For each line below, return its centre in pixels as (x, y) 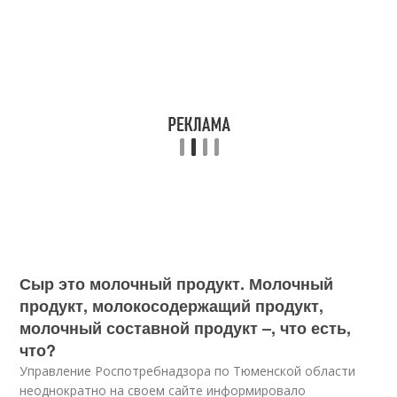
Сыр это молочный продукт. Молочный (177, 284)
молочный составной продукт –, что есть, (186, 328)
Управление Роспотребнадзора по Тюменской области (188, 371)
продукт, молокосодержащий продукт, (172, 306)
